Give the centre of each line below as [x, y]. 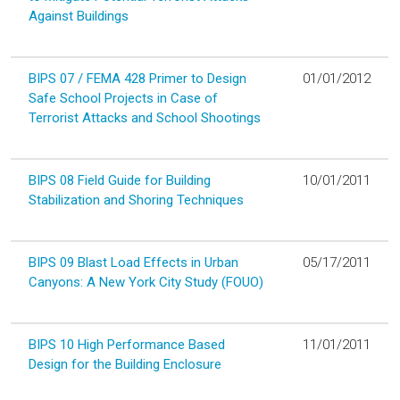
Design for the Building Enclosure [125, 364]
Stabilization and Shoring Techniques [136, 200]
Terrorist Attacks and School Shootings [145, 117]
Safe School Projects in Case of [123, 98]
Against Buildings [79, 16]
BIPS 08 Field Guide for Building [120, 180]
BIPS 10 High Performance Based [127, 344]
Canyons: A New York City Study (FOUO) [146, 282]
